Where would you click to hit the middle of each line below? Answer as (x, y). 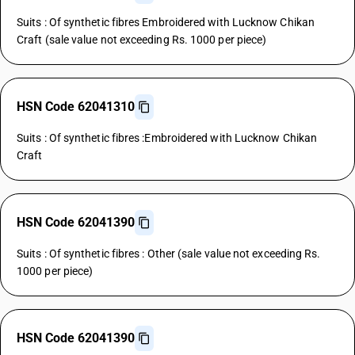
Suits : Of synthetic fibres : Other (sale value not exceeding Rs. (169, 254)
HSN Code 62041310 (76, 107)
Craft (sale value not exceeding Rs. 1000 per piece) (142, 40)
